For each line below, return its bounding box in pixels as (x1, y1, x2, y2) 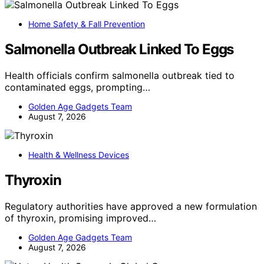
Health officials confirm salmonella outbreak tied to (5, 69, 235, 81)
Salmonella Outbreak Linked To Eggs (5, 40, 234, 58)
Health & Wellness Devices (28, 149, 129, 160)
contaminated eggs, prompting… (5, 81, 150, 93)
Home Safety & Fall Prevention (28, 18, 145, 29)
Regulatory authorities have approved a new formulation (5, 200, 257, 212)
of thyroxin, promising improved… (5, 212, 156, 224)
